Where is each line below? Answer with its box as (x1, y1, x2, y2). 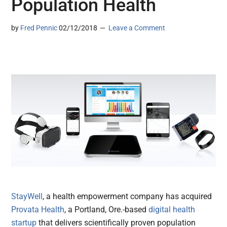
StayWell (11, 192, 43, 202)
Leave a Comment (108, 24, 166, 32)
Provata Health (11, 205, 65, 215)
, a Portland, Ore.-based (64, 205, 149, 215)
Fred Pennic (20, 24, 58, 32)
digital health (148, 205, 196, 215)
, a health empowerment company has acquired (43, 192, 212, 202)
